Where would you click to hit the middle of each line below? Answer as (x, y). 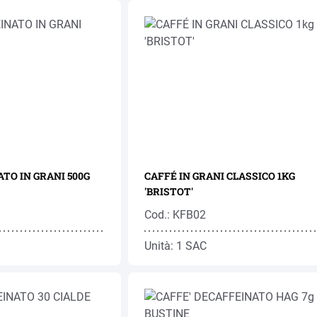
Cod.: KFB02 (175, 215)
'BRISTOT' (168, 191)
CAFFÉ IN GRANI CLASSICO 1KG (219, 176)
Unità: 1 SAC (175, 246)
